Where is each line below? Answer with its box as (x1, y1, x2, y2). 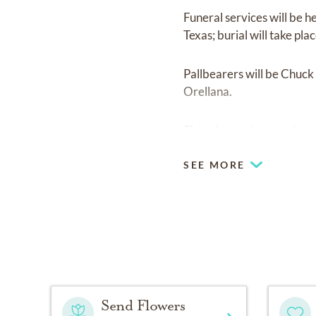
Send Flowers (101, 296, 186, 315)
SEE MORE (183, 158, 245, 171)
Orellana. (183, 83, 233, 99)
